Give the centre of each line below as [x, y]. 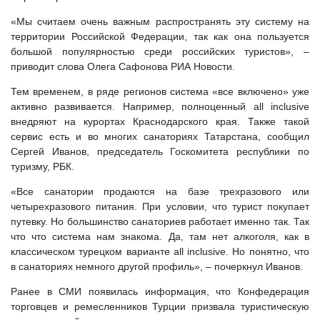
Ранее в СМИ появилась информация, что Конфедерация [160, 291]
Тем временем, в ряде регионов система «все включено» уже [160, 91]
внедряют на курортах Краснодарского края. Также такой [160, 121]
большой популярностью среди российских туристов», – [160, 51]
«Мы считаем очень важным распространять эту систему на [160, 21]
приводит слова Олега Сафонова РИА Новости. [123, 66]
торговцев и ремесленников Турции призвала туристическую [160, 306]
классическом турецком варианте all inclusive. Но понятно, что [160, 251]
